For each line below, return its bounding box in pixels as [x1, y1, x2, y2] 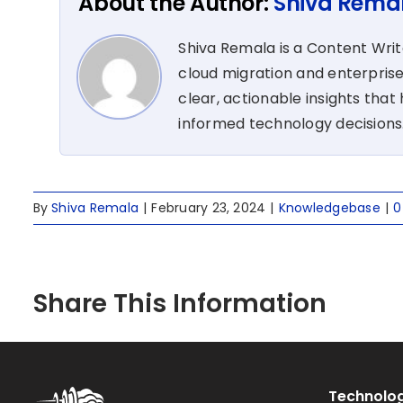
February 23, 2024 [151, 199, 266, 218]
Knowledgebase [278, 199, 381, 218]
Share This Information [32, 286, 327, 322]
